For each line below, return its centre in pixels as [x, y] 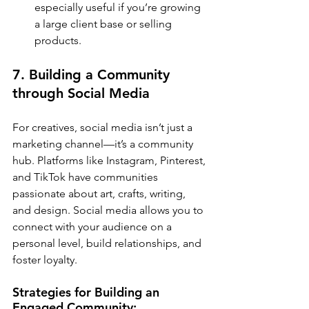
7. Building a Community [93, 75]
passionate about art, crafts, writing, [100, 194]
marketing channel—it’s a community [104, 144]
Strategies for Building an [88, 292]
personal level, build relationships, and [108, 243]
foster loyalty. [45, 260]
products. [58, 41]
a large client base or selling [104, 24]
